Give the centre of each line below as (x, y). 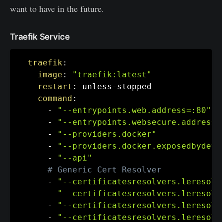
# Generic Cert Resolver (105, 169)
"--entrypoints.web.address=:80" (134, 110)
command (55, 98)
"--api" (75, 158)
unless (95, 86)
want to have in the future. (57, 8)
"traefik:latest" (112, 74)
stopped (134, 86)
